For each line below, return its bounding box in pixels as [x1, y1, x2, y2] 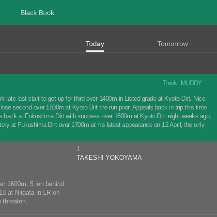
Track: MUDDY [163, 78, 212, 87]
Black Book [20, 9, 54, 16]
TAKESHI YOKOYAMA [77, 154, 142, 161]
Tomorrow [157, 40, 188, 47]
